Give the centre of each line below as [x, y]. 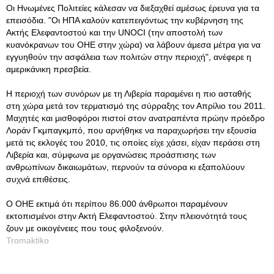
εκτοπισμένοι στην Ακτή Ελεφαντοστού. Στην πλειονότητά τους [127, 216]
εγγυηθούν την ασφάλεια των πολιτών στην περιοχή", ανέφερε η [129, 57]
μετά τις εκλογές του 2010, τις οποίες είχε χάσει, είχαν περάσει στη [133, 143]
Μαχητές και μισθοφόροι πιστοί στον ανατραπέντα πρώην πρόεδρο [135, 118]
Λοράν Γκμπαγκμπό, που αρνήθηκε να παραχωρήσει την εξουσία [131, 130]
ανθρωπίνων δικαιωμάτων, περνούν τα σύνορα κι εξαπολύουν [125, 167]
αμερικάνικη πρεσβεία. [49, 69]
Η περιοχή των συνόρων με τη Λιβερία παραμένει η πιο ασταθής [129, 94]
